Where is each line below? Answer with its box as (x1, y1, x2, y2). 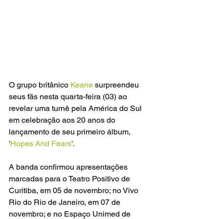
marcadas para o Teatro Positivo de (9, 174, 132, 184)
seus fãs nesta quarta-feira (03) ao (9, 92, 129, 102)
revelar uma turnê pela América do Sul (9, 104, 144, 113)
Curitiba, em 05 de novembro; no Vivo (9, 186, 140, 196)
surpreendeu (95, 80, 141, 90)
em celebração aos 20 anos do (9, 115, 117, 125)
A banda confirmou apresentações (9, 162, 130, 172)
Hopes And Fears (10, 139, 71, 149)
